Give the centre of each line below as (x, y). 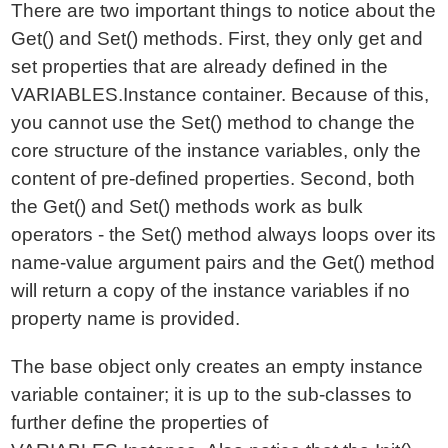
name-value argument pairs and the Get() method (223, 262)
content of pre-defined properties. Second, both (213, 178)
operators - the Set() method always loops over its (224, 234)
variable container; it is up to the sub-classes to (212, 394)
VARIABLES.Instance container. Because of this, (220, 94)
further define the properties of (140, 422)
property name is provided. (126, 318)
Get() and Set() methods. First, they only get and (217, 38)
